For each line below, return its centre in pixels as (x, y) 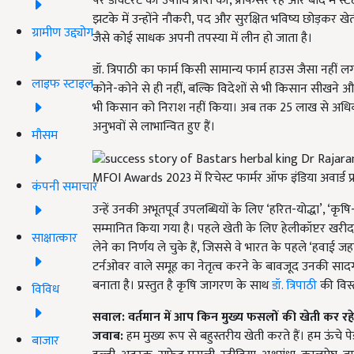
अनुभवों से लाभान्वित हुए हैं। (154, 127)
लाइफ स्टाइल (62, 84)
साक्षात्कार (55, 238)
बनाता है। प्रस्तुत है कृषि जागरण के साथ (182, 285)
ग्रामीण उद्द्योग (62, 32)
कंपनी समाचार (65, 186)
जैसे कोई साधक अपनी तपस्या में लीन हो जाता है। (202, 39)
